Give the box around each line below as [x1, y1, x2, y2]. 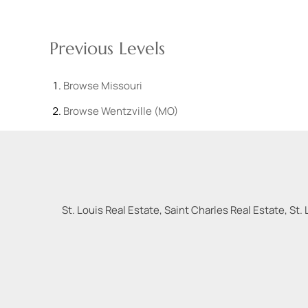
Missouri [101, 78, 142, 93]
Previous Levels [49, 38, 165, 60]
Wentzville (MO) [101, 104, 178, 119]
